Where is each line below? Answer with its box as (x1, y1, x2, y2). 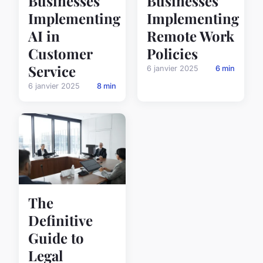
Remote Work (147, 26, 234, 46)
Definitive (28, 211, 93, 230)
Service (28, 62, 76, 81)
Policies (147, 44, 198, 63)
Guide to (28, 228, 84, 248)
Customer (28, 44, 92, 63)
